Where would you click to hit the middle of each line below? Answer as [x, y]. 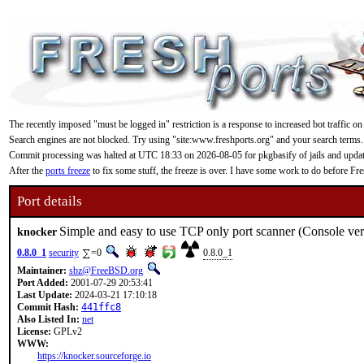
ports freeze [68, 171]
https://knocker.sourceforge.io [94, 356]
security [64, 253]
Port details [50, 201]
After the [27, 171]
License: [34, 331]
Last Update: [45, 295]
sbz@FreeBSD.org [106, 271]
